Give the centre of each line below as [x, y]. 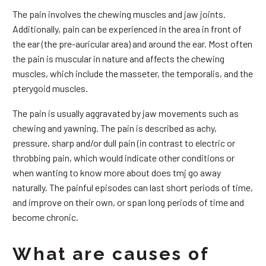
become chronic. [45, 217]
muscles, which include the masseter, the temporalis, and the [133, 73]
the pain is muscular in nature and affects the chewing [118, 58]
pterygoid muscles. [50, 88]
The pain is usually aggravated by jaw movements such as [126, 113]
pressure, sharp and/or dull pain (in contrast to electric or [124, 143]
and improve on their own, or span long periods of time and [128, 202]
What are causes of [111, 254]
